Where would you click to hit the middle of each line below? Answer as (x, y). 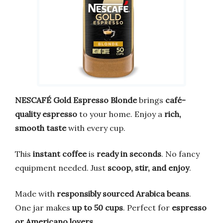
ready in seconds (129, 154)
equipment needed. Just (61, 167)
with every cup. (96, 128)
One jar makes (44, 207)
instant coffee (60, 154)
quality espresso (46, 114)
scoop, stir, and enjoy (148, 167)
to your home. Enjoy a (121, 114)
